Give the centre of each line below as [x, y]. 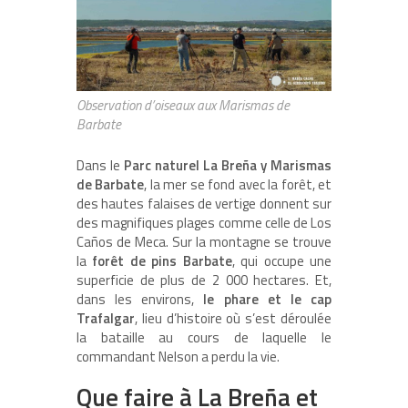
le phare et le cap [268, 300]
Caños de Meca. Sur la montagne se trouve [204, 242]
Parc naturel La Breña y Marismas [226, 166]
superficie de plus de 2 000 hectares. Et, [204, 280]
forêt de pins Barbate [162, 261]
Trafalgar [106, 319]
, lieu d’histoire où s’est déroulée [233, 319]
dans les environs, [140, 300]
